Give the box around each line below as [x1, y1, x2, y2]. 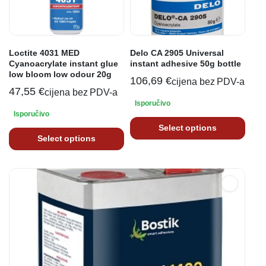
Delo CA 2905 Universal [130, 47, 224, 58]
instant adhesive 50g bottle [130, 58, 241, 68]
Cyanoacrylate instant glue [9, 58, 118, 68]
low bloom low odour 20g [9, 69, 112, 79]
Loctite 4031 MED [9, 47, 80, 58]
